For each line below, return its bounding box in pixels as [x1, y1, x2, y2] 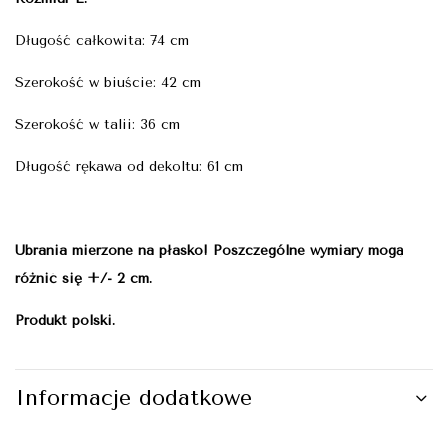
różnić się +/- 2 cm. [15, 269, 152, 287]
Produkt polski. [15, 311, 115, 329]
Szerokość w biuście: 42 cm [15, 73, 201, 91]
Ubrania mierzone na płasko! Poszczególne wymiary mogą [15, 241, 404, 259]
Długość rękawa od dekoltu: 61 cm [15, 157, 243, 175]
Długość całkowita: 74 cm [15, 31, 189, 49]
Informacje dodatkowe [15, 384, 252, 411]
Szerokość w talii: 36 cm [15, 115, 180, 133]
